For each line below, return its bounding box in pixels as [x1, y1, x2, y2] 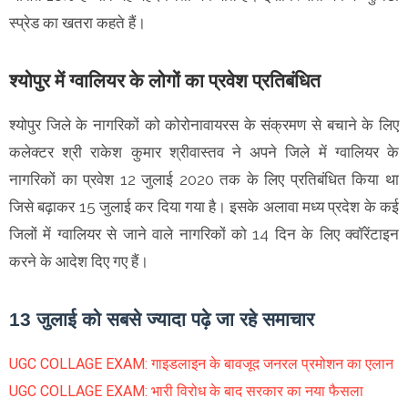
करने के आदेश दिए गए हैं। [9, 252, 148, 271]
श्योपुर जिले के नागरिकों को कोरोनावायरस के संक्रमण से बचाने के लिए [9, 116, 399, 135]
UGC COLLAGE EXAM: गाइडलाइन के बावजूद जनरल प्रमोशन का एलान [9, 355, 393, 373]
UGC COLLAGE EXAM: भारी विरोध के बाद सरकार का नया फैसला [9, 382, 363, 401]
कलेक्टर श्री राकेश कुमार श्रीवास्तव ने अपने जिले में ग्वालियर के [9, 143, 399, 162]
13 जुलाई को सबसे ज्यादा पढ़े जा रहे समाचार [9, 309, 314, 331]
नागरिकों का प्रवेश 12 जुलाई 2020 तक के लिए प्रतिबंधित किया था [9, 170, 399, 189]
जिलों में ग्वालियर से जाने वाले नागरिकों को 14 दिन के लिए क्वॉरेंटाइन [9, 225, 399, 244]
